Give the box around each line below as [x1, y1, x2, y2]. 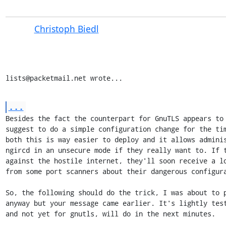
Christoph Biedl [34, 22, 99, 35]
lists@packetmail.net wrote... [5, 73, 123, 83]
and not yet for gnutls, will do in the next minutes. [5, 208, 215, 218]
